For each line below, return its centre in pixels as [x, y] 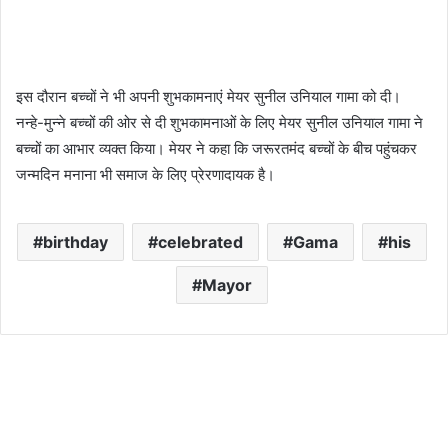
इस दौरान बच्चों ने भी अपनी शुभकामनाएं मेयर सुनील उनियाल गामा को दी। [208, 97]
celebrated [200, 242]
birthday [75, 242]
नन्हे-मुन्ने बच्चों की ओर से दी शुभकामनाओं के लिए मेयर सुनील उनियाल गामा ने [219, 123]
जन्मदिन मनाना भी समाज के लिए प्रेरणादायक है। [145, 175]
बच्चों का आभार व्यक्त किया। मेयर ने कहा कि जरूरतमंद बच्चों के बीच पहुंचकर [216, 149]
